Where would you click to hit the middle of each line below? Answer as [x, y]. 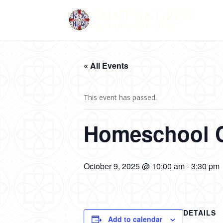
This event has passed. [120, 97]
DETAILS [200, 213]
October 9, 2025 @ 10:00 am [134, 166]
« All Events [106, 65]
